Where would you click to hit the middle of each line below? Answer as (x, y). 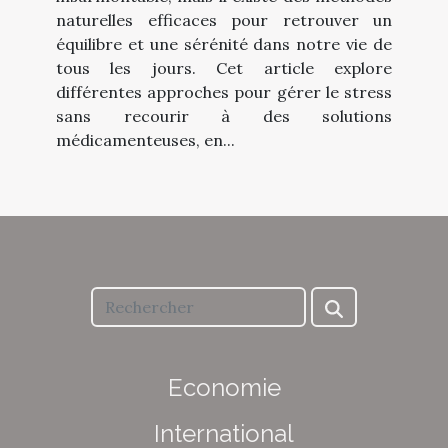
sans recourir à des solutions (224, 116)
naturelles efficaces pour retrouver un (224, 20)
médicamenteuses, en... (145, 140)
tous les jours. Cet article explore (224, 68)
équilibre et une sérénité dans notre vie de (224, 44)
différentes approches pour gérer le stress (224, 92)
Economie (224, 388)
